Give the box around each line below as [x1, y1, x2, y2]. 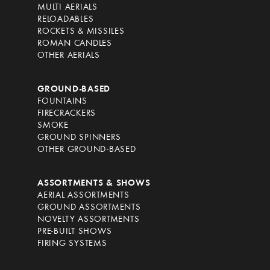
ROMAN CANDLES [37, 39, 112, 48]
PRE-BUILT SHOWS [37, 227, 112, 236]
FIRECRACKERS [37, 109, 96, 118]
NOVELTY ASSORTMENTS [37, 215, 140, 224]
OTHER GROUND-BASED [37, 145, 136, 154]
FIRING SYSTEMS [37, 239, 107, 248]
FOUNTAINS [37, 97, 87, 106]
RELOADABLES [37, 15, 94, 24]
